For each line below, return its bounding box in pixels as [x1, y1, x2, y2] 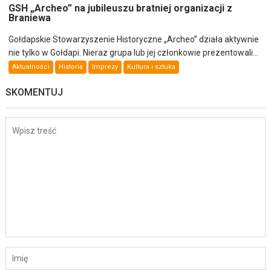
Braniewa [8, 11, 51, 24]
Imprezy [92, 62, 119, 71]
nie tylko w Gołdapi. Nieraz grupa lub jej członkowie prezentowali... [8, 47, 259, 57]
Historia [59, 62, 83, 71]
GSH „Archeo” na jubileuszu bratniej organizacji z [8, 2, 233, 14]
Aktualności [12, 62, 50, 71]
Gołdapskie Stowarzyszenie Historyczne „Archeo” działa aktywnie [8, 34, 260, 44]
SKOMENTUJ [5, 86, 64, 98]
